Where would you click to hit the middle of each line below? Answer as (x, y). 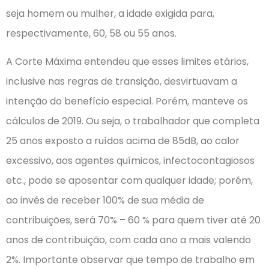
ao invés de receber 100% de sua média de (105, 201)
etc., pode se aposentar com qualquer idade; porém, (129, 181)
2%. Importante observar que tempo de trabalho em (130, 260)
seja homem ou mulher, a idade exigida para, (110, 14)
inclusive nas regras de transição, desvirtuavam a (122, 82)
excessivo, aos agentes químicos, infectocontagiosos (130, 161)
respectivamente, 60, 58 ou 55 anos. (91, 34)
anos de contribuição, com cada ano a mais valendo (128, 240)
